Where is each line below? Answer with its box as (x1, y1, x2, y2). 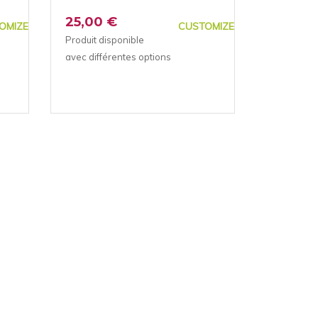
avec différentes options (65, 50, 171, 62)
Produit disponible (65, 33, 144, 45)
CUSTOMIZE (177, 19, 234, 33)
